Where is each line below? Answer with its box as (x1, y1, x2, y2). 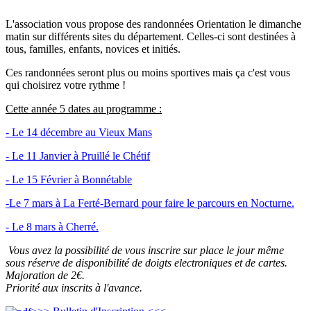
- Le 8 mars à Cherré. (6, 220, 99, 233)
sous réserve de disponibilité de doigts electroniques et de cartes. (6, 256, 287, 269)
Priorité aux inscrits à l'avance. (6, 281, 142, 294)
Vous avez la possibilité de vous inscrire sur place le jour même (6, 244, 284, 256)
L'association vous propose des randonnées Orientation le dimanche (6, 17, 301, 30)
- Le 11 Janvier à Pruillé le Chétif (6, 149, 150, 162)
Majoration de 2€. (6, 269, 85, 281)
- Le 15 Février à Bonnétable (6, 173, 132, 185)
